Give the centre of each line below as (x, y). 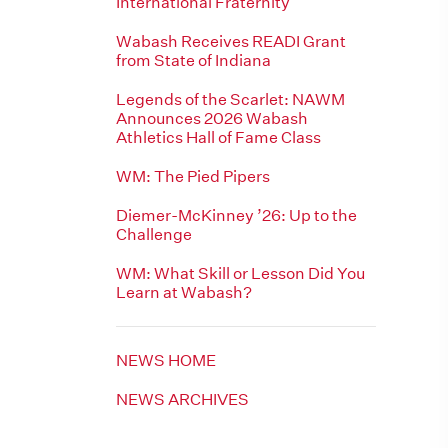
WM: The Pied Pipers (193, 176)
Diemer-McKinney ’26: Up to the (236, 215)
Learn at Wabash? (184, 292)
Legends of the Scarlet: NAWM (230, 99)
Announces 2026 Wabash (212, 118)
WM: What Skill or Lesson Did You (240, 273)
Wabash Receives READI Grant (231, 41)
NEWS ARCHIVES (182, 399)
